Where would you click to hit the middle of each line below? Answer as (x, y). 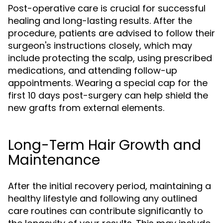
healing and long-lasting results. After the (100, 21)
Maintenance (54, 160)
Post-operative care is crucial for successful (107, 8)
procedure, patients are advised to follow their (111, 33)
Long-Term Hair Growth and (105, 145)
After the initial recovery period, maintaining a (110, 186)
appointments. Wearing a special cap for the (108, 83)
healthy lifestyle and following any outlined (103, 198)
